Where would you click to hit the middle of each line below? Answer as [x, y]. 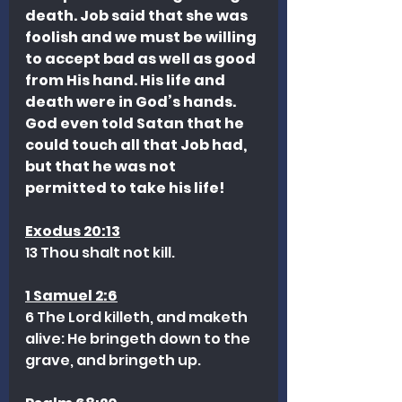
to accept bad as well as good [142, 58]
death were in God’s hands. [132, 101]
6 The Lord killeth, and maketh [138, 317]
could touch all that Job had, [137, 144]
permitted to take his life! [125, 188]
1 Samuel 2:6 [71, 295]
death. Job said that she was [138, 15]
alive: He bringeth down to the [139, 338]
